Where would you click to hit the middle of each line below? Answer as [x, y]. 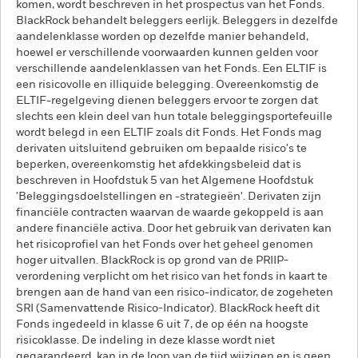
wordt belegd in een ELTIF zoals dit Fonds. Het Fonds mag [169, 133]
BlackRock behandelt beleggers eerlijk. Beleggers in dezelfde [177, 21]
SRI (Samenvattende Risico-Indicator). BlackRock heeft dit [168, 308]
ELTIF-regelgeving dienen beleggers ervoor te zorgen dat [167, 101]
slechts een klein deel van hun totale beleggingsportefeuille [174, 117]
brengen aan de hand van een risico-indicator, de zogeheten [175, 292]
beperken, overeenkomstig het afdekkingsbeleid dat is [159, 165]
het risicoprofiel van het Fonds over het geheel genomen [165, 245]
